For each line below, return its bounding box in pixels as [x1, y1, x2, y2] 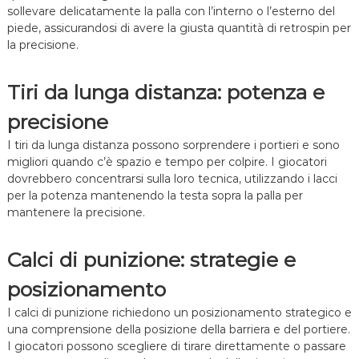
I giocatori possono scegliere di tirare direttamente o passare [6, 339, 346, 354]
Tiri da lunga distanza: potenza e [6, 80, 325, 105]
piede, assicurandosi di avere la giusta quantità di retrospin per [6, 21, 351, 36]
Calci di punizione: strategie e [6, 248, 296, 272]
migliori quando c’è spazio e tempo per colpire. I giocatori [6, 155, 327, 170]
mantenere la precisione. [6, 205, 145, 220]
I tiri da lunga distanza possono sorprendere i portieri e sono [6, 138, 340, 153]
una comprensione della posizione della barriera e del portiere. [6, 322, 350, 337]
